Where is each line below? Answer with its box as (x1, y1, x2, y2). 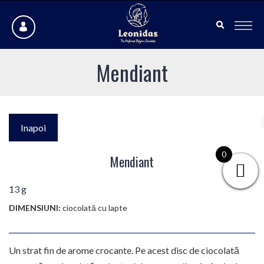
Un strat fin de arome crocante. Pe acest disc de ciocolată (9, 244, 239, 256)
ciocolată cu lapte (62, 202, 127, 213)
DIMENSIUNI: (9, 202, 62, 213)
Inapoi (21, 121, 46, 133)
